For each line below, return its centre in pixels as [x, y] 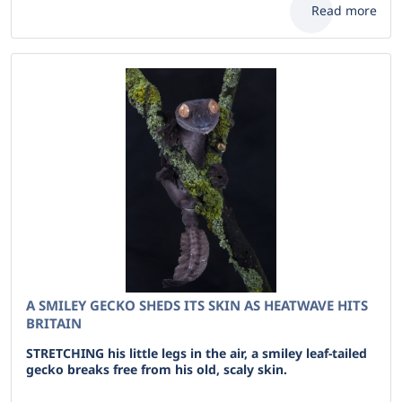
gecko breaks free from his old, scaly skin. [157, 369]
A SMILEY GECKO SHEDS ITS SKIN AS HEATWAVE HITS [197, 305]
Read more [344, 10]
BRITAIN [54, 323]
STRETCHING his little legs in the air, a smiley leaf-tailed [197, 353]
